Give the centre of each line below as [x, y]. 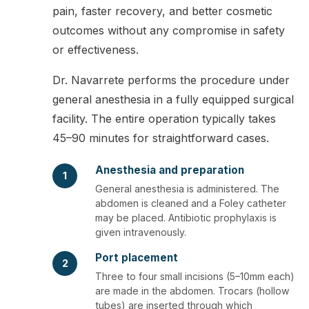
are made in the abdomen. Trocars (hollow [192, 290]
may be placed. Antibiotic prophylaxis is [186, 217]
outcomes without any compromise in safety [169, 31]
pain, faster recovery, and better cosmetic [162, 11]
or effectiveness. [96, 50]
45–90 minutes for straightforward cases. [161, 138]
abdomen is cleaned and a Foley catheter [191, 203]
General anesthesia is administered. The [187, 188]
